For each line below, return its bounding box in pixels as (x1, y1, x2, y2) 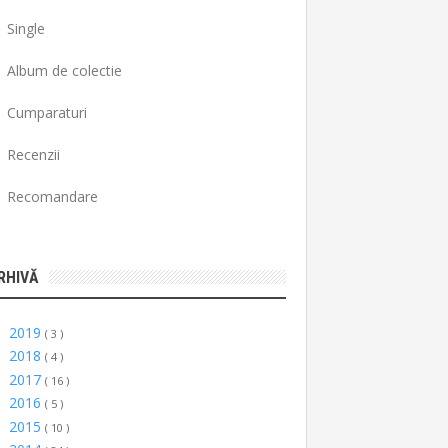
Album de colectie (6, 61, 122, 80)
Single (6, 19, 45, 38)
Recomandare (6, 187, 98, 206)
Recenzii (6, 145, 60, 164)
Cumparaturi (6, 103, 87, 122)
